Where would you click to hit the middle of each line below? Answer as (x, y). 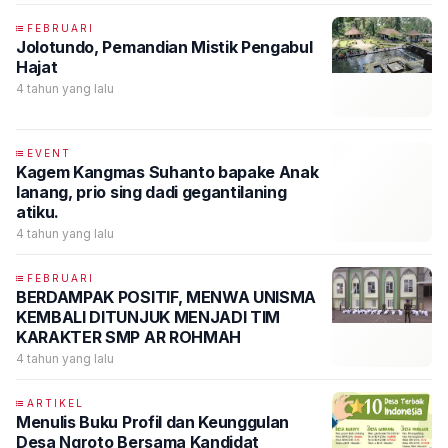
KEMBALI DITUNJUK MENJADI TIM (148, 317)
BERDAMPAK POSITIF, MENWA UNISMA (166, 297)
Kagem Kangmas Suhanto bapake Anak (167, 172)
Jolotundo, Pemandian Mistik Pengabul (164, 47)
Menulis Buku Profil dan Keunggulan (153, 422)
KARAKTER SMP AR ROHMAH (128, 337)
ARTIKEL (55, 403)
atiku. (38, 212)
